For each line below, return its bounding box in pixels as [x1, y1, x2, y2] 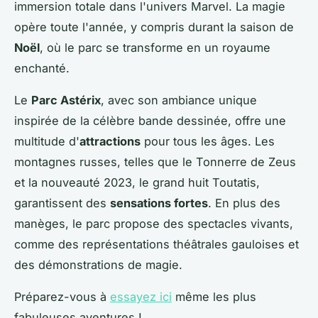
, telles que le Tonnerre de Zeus [117, 155, 296, 170]
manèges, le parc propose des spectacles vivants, [14, 216, 293, 231]
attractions [79, 134, 141, 149]
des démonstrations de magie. [14, 258, 182, 273]
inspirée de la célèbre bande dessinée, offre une [14, 114, 286, 128]
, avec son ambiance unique [101, 93, 257, 108]
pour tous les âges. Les [141, 134, 275, 149]
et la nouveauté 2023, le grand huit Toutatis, [14, 175, 260, 190]
